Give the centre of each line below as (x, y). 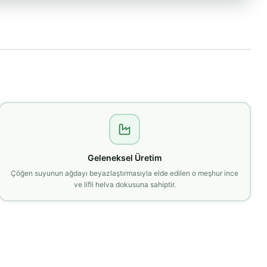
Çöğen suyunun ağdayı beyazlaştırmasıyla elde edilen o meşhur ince (125, 173)
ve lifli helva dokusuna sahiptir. (125, 184)
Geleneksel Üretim (125, 157)
